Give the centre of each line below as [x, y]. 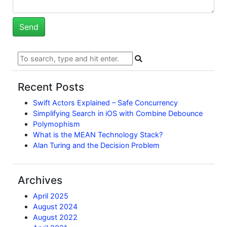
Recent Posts [51, 87]
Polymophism [56, 124]
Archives [40, 180]
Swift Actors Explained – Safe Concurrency [105, 103]
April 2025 [51, 196]
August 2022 [55, 217]
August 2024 [55, 207]
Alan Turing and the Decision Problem [96, 145]
